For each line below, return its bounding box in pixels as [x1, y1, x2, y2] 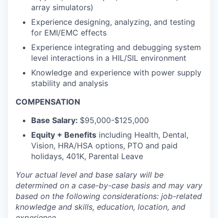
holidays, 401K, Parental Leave [31, 151, 143, 161]
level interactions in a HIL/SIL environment [31, 53, 186, 63]
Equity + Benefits [31, 130, 96, 140]
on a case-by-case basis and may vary [57, 181, 202, 190]
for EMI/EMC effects [31, 28, 107, 37]
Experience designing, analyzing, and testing [31, 17, 195, 27]
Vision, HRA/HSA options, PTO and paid [31, 141, 178, 150]
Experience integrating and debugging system [31, 42, 201, 52]
